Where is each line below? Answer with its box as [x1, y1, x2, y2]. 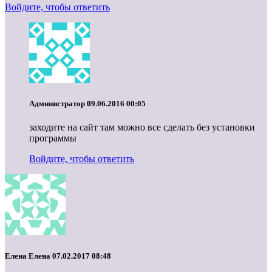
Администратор [29, 99, 87, 109]
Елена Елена [5, 251, 52, 260]
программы [29, 133, 76, 144]
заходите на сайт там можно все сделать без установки [29, 122, 255, 133]
